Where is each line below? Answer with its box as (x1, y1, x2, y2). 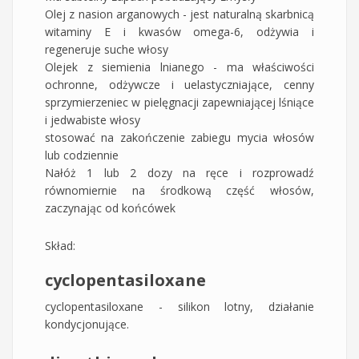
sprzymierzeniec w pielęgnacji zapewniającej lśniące (45, 95, 314, 111)
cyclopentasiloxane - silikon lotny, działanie (45, 299, 314, 315)
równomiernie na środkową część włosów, (45, 183, 314, 199)
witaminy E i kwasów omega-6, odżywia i (45, 24, 314, 40)
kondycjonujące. (45, 317, 129, 333)
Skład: (45, 238, 79, 254)
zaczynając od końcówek (45, 200, 175, 216)
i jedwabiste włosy (45, 112, 140, 128)
